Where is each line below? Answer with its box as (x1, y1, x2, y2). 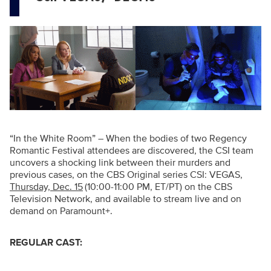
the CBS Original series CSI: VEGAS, (88, 169, 243, 181)
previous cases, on (10, 169, 88, 181)
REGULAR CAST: (10, 237, 82, 249)
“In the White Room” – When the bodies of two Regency (10, 132, 247, 145)
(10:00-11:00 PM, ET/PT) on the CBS (85, 181, 232, 194)
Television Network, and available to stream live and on (10, 193, 241, 206)
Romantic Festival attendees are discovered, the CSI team (10, 145, 253, 157)
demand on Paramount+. (10, 205, 113, 218)
